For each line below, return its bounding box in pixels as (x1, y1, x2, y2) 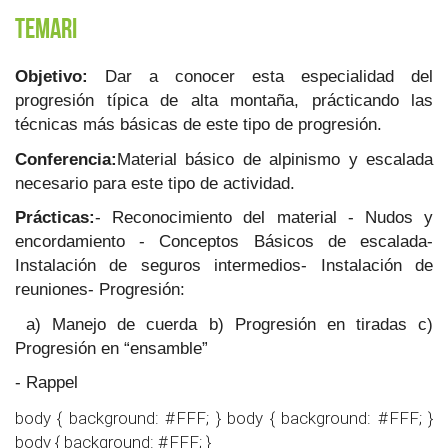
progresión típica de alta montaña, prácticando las (15, 91, 433, 110)
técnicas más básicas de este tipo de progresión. (15, 115, 382, 134)
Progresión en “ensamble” (15, 338, 208, 358)
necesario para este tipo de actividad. (15, 173, 295, 193)
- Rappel (15, 373, 78, 392)
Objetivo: (15, 67, 105, 86)
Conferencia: (15, 149, 117, 169)
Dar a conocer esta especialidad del (105, 67, 433, 86)
